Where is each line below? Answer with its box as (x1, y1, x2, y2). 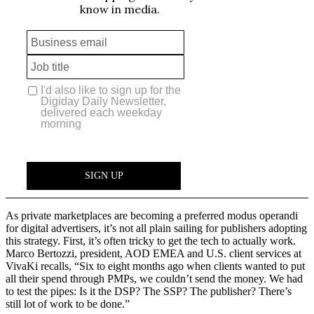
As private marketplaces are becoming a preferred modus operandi (6, 209, 298, 221)
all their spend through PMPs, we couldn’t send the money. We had (6, 272, 303, 285)
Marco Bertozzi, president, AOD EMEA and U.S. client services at (6, 247, 301, 259)
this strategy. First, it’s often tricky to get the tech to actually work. (6, 234, 296, 247)
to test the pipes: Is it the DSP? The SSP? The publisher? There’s (6, 285, 292, 297)
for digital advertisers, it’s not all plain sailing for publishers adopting (6, 221, 307, 234)
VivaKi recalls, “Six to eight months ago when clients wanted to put (6, 259, 305, 272)
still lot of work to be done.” (6, 297, 130, 310)
